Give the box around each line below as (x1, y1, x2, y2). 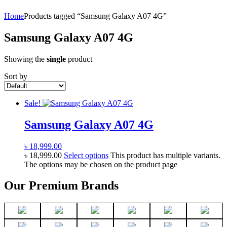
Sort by (4, 71, 27, 81)
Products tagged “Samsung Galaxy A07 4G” (24, 11, 167, 20)
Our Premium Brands (4, 179, 119, 193)
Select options (64, 150, 108, 160)
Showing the (4, 54, 47, 63)
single (47, 54, 66, 63)
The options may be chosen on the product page (24, 160, 177, 169)
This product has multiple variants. (110, 150, 220, 160)
